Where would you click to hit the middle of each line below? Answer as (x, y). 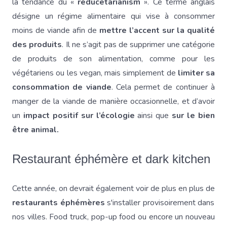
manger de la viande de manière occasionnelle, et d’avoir (113, 101)
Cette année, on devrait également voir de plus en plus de (113, 188)
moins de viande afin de (54, 30)
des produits (37, 45)
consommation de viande (62, 87)
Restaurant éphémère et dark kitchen (113, 159)
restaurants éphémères (60, 203)
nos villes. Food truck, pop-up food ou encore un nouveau (113, 217)
